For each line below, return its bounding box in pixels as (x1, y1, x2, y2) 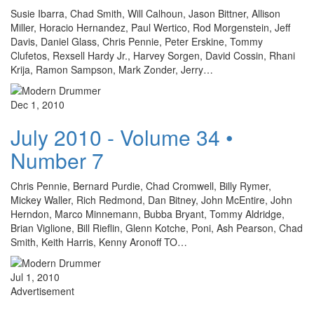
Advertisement (11, 284, 74, 299)
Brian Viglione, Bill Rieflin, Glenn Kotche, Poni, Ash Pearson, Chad (11, 221, 303, 235)
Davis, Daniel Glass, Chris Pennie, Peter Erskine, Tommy (11, 34, 263, 49)
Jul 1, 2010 (11, 270, 60, 285)
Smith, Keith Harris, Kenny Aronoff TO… (11, 235, 187, 250)
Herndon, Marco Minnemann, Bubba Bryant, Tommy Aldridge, (11, 207, 285, 221)
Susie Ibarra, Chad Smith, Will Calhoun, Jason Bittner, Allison (11, 6, 280, 21)
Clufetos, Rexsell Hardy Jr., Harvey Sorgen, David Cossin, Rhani (11, 48, 295, 63)
